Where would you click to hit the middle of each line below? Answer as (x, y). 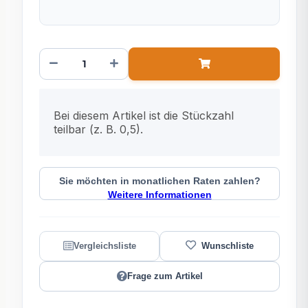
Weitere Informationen (159, 195)
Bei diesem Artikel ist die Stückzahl (144, 115)
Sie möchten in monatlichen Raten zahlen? (159, 181)
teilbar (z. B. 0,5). (98, 129)
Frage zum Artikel (165, 276)
